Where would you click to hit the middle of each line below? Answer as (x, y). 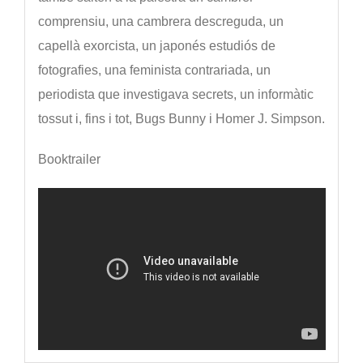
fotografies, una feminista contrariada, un (154, 70)
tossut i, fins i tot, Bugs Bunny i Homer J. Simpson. (181, 119)
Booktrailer (69, 160)
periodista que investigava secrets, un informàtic (175, 95)
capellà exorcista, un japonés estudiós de (156, 46)
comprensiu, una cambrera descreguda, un (160, 22)
